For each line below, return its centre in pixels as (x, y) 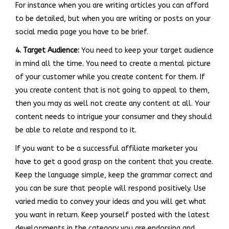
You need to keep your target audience (146, 50)
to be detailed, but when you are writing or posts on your (113, 18)
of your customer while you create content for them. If (110, 77)
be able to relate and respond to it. (76, 130)
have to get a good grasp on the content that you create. (114, 162)
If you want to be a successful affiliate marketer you (106, 148)
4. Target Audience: (47, 50)
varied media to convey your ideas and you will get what (111, 201)
